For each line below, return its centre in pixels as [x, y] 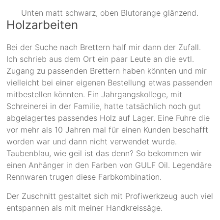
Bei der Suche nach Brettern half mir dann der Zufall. [104, 47]
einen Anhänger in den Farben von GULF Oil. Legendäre [109, 165]
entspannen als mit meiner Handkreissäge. [85, 207]
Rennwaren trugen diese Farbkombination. [84, 177]
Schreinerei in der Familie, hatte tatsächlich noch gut [104, 106]
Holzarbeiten [42, 25]
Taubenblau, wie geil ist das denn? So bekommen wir [104, 153]
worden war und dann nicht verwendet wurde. [92, 141]
